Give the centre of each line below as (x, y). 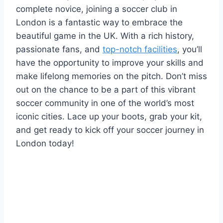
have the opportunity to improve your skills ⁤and (110, 62)
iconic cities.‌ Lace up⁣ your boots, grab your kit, (109, 116)
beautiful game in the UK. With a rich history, (105, 36)
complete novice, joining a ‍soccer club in (97, 9)
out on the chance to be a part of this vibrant (106, 89)
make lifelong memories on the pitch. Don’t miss (111, 76)
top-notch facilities (140, 49)
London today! (45, 143)
